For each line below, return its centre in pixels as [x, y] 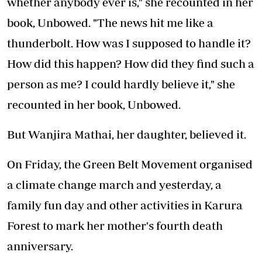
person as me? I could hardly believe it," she [121, 84]
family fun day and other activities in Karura [125, 205]
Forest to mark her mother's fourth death [115, 226]
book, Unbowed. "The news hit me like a [110, 23]
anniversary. [40, 246]
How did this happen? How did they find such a [131, 64]
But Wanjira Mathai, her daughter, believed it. [127, 135]
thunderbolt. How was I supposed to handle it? [129, 43]
